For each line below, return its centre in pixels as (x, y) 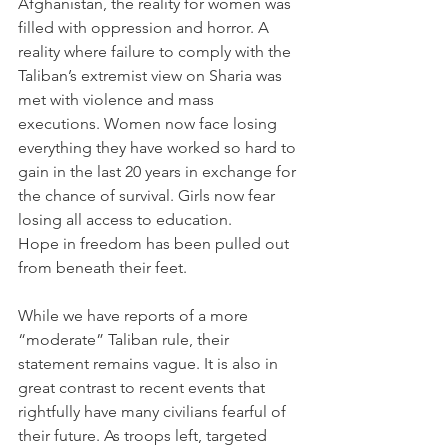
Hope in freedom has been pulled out (155, 244)
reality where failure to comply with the (156, 52)
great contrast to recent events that (143, 388)
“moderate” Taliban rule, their (125, 340)
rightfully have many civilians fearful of (154, 412)
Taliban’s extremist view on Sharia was (152, 76)
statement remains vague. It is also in (150, 364)
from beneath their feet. (104, 268)
